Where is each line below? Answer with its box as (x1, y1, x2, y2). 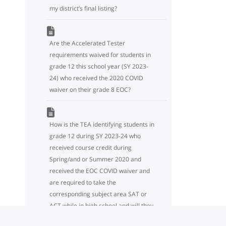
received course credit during (49, 143, 132, 152)
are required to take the (49, 178, 116, 187)
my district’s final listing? (49, 4, 117, 13)
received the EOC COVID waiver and (49, 166, 150, 175)
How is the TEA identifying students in (49, 120, 154, 129)
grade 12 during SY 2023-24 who (49, 131, 141, 140)
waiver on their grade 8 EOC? (49, 85, 131, 94)
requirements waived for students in (49, 50, 151, 59)
